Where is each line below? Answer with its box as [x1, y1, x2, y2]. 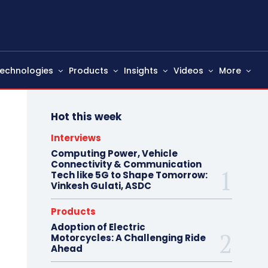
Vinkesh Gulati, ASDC [50, 179, 151, 192]
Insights [124, 65, 158, 77]
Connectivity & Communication [50, 158, 202, 170]
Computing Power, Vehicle [50, 147, 178, 160]
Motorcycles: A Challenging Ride [50, 232, 206, 244]
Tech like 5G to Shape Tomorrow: [50, 169, 208, 181]
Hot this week [50, 109, 121, 124]
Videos [173, 65, 203, 77]
